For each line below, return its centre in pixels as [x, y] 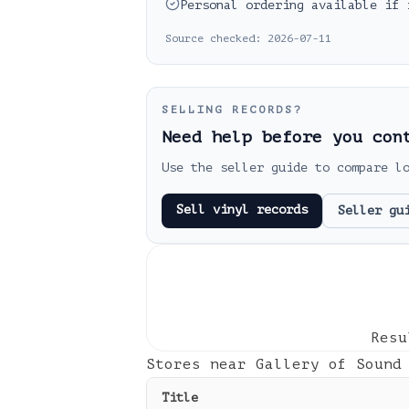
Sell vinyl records [242, 210]
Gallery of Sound [329, 364]
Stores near [201, 364]
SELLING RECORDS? [232, 110]
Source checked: [216, 38]
